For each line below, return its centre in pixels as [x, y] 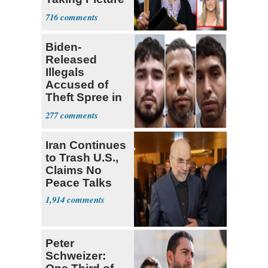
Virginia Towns [86, 123]
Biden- [63, 47]
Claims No [74, 170]
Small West [76, 110]
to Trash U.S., [82, 158]
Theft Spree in [84, 98]
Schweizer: [76, 256]
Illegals [65, 72]
